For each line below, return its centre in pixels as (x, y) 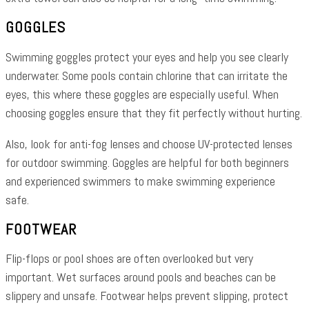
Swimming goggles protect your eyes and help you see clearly (147, 57)
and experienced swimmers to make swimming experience (140, 181)
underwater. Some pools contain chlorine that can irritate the (147, 75)
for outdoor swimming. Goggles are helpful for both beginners (147, 162)
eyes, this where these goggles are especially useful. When (142, 94)
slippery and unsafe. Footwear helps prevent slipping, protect (147, 296)
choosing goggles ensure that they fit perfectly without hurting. (154, 112)
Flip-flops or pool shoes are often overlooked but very (129, 258)
